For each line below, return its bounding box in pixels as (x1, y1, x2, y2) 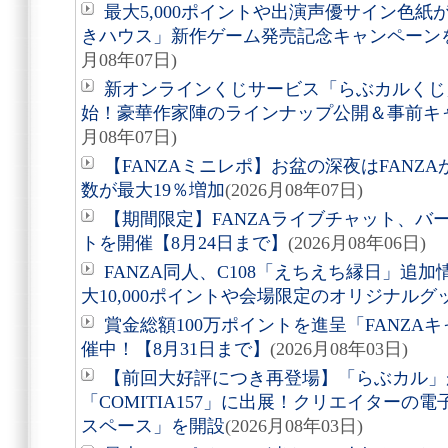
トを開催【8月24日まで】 (81, 233, 288, 253)
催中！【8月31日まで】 (81, 339, 270, 359)
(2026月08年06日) (288, 233, 426, 253)
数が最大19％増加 (81, 180, 225, 200)
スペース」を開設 (81, 416, 225, 436)
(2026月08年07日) (225, 180, 363, 200)
